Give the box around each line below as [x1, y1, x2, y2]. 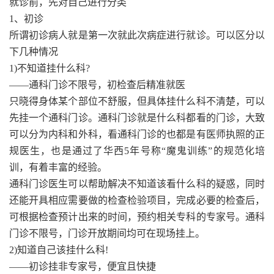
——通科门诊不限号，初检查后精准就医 [9, 79, 185, 90]
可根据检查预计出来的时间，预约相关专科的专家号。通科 [9, 211, 265, 222]
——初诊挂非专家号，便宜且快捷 [9, 261, 156, 272]
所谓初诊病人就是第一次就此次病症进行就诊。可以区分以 [9, 29, 265, 40]
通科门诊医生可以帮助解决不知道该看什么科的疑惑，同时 [9, 178, 265, 189]
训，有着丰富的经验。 [9, 161, 107, 172]
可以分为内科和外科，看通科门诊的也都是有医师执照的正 [9, 128, 265, 139]
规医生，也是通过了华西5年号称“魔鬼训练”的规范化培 [9, 145, 265, 156]
